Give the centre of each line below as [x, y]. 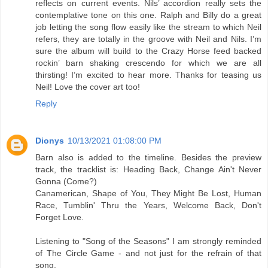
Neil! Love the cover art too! [88, 86]
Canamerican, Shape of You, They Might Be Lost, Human [148, 193]
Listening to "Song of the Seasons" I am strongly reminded [148, 241]
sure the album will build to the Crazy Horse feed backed [148, 51]
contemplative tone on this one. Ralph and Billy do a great [148, 15]
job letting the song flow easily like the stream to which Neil [148, 27]
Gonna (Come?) [66, 181]
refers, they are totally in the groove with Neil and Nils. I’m [148, 39]
